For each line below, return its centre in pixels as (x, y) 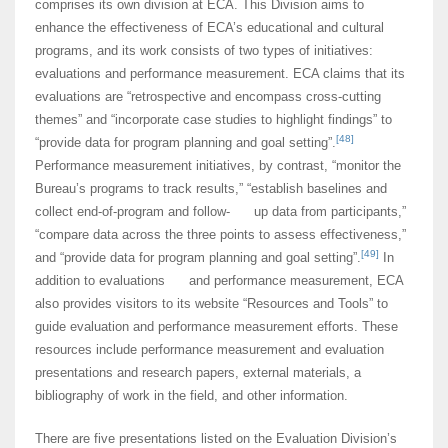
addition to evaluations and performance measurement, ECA (219, 281)
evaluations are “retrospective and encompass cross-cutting (208, 97)
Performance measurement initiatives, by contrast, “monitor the (218, 166)
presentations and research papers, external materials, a (198, 373)
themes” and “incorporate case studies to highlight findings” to (213, 120)
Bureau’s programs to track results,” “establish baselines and (211, 189)
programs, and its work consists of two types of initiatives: (204, 51)
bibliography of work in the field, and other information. (191, 396)
